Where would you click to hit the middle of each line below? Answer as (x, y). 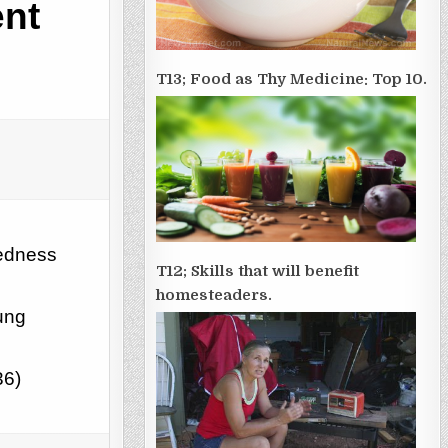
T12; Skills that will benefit (257, 271)
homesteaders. (213, 295)
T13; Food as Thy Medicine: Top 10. (291, 79)
